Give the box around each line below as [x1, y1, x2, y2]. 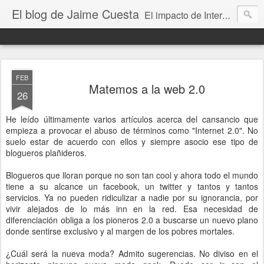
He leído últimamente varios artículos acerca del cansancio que [6, 113, 258, 125]
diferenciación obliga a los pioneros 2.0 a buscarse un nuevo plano [6, 214, 258, 226]
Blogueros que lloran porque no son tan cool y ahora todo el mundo [6, 169, 258, 181]
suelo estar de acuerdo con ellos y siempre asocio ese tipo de [6, 136, 258, 147]
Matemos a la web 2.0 [88, 80, 205, 97]
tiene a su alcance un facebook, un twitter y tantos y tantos [6, 180, 258, 192]
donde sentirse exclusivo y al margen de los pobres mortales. [6, 225, 235, 237]
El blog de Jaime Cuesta [12, 5, 139, 22]
